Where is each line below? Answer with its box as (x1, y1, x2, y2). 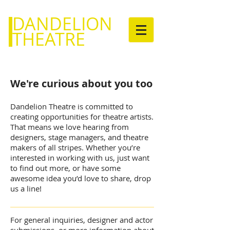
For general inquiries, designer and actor (10, 215, 153, 225)
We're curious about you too (10, 76, 152, 90)
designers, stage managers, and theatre (10, 132, 148, 142)
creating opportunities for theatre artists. (10, 111, 154, 122)
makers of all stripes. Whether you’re (10, 142, 140, 152)
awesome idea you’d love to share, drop (10, 173, 151, 183)
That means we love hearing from (10, 122, 129, 132)
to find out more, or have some (10, 163, 121, 173)
